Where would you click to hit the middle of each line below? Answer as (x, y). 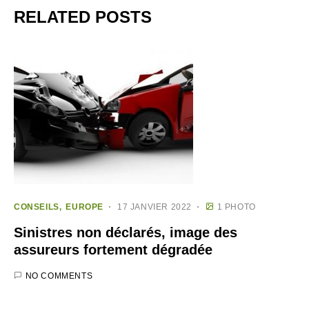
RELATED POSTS (83, 17)
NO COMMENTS (59, 276)
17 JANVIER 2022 (155, 207)
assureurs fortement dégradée (113, 249)
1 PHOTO (236, 207)
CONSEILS (37, 207)
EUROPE (85, 207)
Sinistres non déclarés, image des (126, 232)
